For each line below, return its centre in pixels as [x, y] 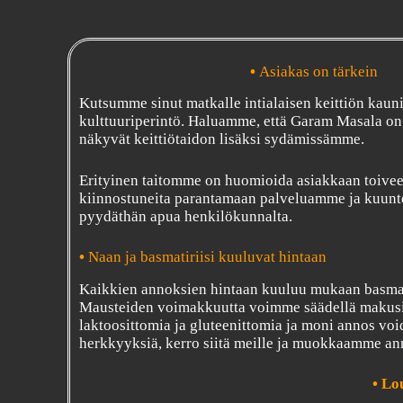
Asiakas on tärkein [318, 72]
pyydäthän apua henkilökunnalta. [186, 216]
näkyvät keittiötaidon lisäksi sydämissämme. [222, 139]
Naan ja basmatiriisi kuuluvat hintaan [208, 257]
